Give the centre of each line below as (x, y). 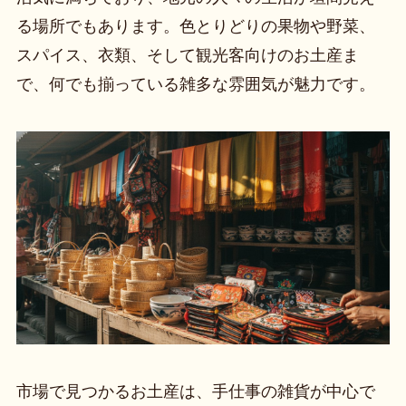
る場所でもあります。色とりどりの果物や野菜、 (195, 26)
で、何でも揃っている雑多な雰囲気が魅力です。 (195, 84)
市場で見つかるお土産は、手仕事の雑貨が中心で (195, 391)
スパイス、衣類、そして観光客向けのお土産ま (187, 55)
